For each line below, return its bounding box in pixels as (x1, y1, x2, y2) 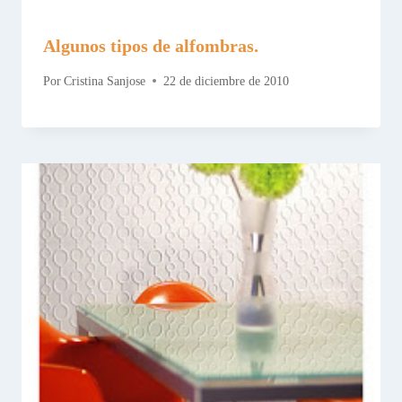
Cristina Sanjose (64, 74, 146, 88)
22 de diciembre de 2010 (163, 74, 290, 88)
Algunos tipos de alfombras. (43, 35, 258, 56)
